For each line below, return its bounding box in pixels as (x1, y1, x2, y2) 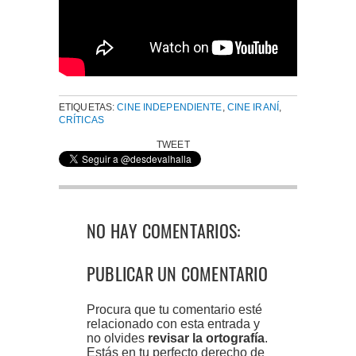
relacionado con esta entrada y (87, 316, 260, 331)
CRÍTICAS (59, 114, 104, 126)
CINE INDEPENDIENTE (117, 101, 222, 113)
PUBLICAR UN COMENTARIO (87, 260, 268, 286)
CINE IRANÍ (226, 101, 279, 113)
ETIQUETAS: (59, 101, 118, 113)
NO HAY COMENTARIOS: (87, 217, 241, 243)
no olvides (87, 331, 148, 345)
